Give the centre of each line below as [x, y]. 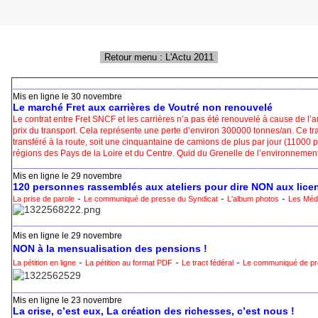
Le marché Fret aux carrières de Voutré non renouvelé [143, 108]
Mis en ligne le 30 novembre [67, 97]
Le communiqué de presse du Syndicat [151, 199]
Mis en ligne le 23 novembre [67, 301]
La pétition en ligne [44, 263]
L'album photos [253, 199]
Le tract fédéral [208, 263]
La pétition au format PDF [129, 263]
